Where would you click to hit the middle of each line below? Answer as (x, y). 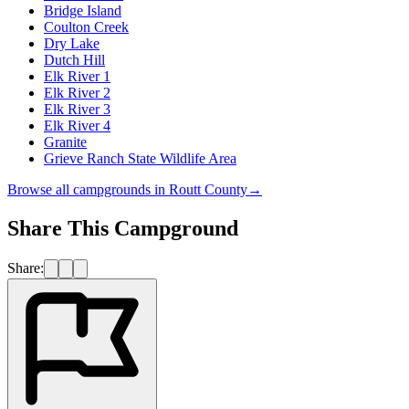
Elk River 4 (77, 125)
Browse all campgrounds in (88, 189)
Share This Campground (123, 228)
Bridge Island (83, 10)
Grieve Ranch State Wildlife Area (140, 158)
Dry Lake (72, 43)
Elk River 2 (77, 92)
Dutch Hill (74, 59)
